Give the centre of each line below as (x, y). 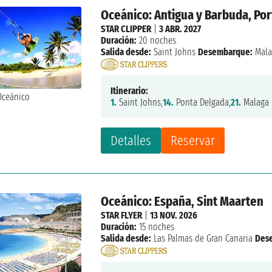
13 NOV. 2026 (174, 215)
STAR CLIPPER (126, 29)
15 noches (156, 227)
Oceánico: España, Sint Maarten (182, 201)
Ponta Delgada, (202, 102)
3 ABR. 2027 (180, 29)
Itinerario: (130, 91)
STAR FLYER (122, 215)
